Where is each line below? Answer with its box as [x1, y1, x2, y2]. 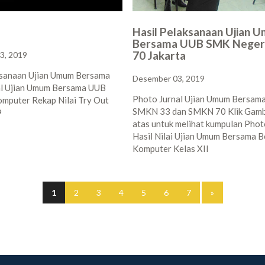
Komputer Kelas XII [132, 143, 209, 154]
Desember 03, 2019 [132, 73, 205, 83]
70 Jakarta [132, 49, 186, 62]
